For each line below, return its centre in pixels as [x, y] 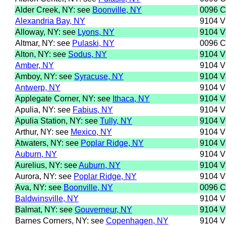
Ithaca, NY [131, 98]
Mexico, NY [91, 132]
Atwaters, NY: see [48, 143]
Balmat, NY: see [45, 209]
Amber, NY [34, 65]
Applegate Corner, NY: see [64, 98]
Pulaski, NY [93, 43]
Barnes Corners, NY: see [60, 220]
